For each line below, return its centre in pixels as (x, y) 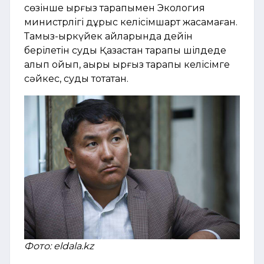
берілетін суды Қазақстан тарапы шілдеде (125, 51)
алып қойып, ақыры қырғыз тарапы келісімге (127, 65)
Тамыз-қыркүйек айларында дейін (108, 37)
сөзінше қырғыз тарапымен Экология (115, 8)
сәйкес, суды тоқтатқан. (76, 79)
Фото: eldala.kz (59, 246)
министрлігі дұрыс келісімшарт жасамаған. (131, 22)
